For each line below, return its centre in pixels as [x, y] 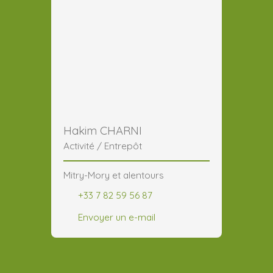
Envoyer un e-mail [117, 217]
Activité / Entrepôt [103, 146]
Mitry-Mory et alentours [114, 175]
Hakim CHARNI [103, 131]
